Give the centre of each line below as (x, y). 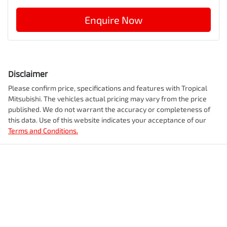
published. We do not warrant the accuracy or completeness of (109, 109)
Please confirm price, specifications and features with (95, 88)
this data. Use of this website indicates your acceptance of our (107, 120)
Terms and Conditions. (43, 131)
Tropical (194, 88)
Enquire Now (113, 20)
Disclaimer (28, 74)
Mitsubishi (24, 99)
